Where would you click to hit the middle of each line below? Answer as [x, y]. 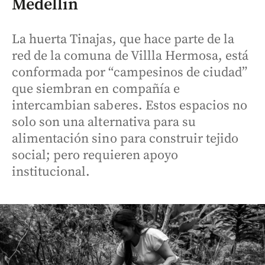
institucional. [51, 172]
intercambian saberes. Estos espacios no [130, 106]
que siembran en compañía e [96, 89]
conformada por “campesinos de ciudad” [130, 72]
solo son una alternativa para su [104, 122]
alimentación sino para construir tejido [125, 139]
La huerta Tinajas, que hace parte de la [123, 39]
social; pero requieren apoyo [95, 155]
